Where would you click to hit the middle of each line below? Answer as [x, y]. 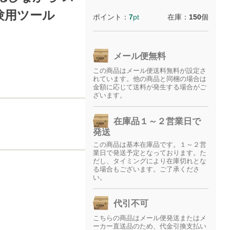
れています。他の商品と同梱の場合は [150, 79]
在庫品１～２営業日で [157, 122]
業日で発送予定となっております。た [150, 153]
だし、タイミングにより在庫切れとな [150, 161]
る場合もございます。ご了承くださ [147, 169]
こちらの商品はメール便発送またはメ [150, 218]
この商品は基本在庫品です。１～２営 [150, 145]
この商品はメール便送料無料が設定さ [150, 71]
